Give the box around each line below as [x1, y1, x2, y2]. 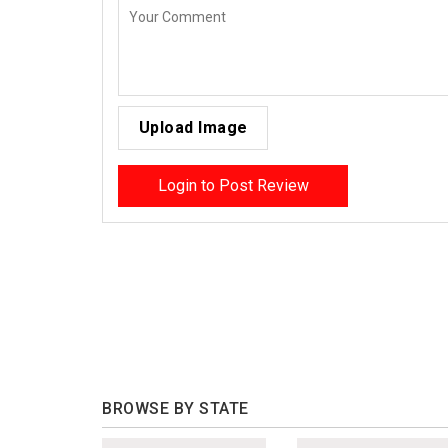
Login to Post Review [157, 176, 309, 196]
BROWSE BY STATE [102, 398, 249, 418]
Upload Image [138, 118, 248, 138]
